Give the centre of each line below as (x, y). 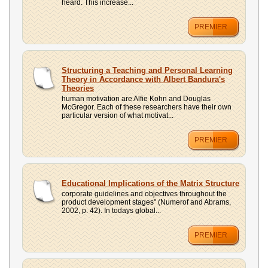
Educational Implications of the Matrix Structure (150, 183)
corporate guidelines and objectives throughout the (144, 194)
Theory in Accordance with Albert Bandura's (143, 79)
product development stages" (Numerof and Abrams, (146, 202)
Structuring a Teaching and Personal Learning (147, 70)
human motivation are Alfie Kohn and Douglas (136, 99)
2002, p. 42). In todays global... (111, 211)
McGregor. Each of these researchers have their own (147, 107)
